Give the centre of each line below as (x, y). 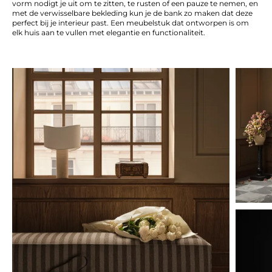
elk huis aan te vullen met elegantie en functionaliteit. (109, 33)
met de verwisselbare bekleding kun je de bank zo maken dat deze (132, 13)
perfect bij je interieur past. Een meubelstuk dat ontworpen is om (131, 23)
